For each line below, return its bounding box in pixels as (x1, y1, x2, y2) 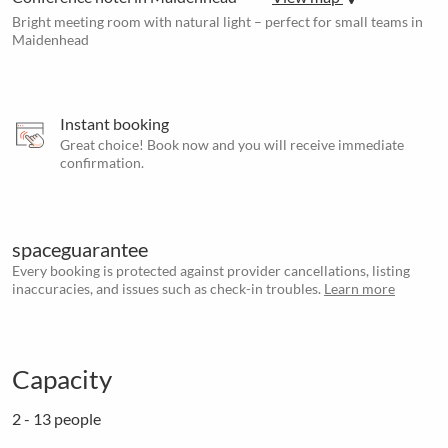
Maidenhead (12, 31, 89, 48)
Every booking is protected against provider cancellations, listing (12, 262, 410, 279)
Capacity (12, 363, 112, 395)
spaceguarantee (12, 237, 148, 261)
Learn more (324, 280, 395, 297)
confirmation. (60, 154, 144, 171)
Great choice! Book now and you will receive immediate (60, 136, 404, 153)
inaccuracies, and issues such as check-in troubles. (12, 280, 324, 297)
